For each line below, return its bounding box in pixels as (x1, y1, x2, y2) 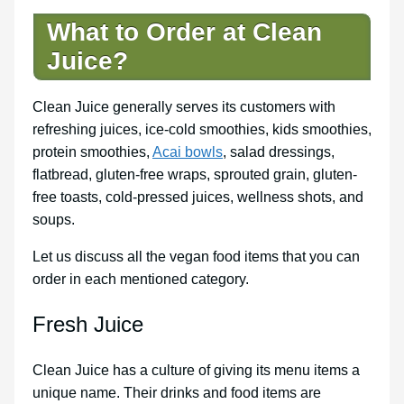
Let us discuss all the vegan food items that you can (32, 248, 360, 264)
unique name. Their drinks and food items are (32, 384, 321, 400)
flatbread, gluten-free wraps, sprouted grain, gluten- (32, 166, 357, 182)
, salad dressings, (223, 143, 335, 160)
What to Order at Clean (47, 17, 322, 46)
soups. (32, 211, 75, 227)
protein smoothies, (32, 143, 152, 160)
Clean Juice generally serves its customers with (32, 98, 335, 115)
